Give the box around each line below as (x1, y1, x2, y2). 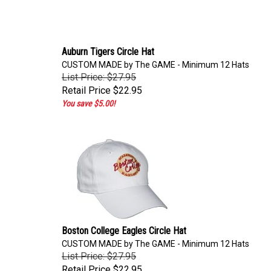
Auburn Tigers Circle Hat (62, 43, 154, 54)
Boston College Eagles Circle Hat (62, 222, 186, 233)
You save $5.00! (62, 96, 115, 105)
